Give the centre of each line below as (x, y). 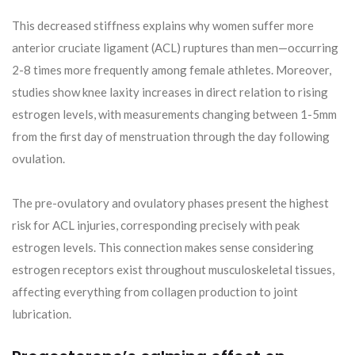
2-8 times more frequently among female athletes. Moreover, (172, 70)
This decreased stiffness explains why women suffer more (163, 26)
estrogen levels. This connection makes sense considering (163, 248)
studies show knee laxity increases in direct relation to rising (170, 92)
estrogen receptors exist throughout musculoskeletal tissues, (173, 270)
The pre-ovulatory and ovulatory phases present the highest (170, 203)
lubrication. (42, 314)
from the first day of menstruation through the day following (171, 137)
